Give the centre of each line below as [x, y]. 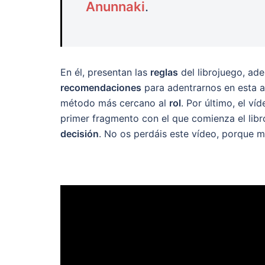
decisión [80, 133]
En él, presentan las [105, 72]
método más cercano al [115, 103]
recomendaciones [101, 87]
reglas [164, 72]
